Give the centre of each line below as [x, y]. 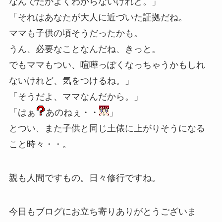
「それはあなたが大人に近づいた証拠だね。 [98, 17]
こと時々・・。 [40, 144]
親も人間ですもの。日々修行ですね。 [84, 178]
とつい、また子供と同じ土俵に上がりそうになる [107, 128]
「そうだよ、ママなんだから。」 [76, 96]
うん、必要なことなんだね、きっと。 [84, 49]
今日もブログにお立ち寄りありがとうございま [102, 211]
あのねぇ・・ [72, 112]
